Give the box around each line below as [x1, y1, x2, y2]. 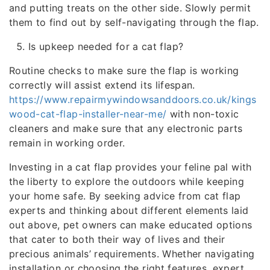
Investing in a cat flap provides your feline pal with [9, 161, 252, 173]
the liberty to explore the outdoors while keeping [9, 175, 245, 187]
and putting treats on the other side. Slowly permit [9, 2, 251, 14]
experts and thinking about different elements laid [9, 204, 249, 216]
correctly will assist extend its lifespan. [9, 79, 195, 91]
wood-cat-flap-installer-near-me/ [9, 108, 167, 120]
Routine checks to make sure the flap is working [9, 64, 239, 77]
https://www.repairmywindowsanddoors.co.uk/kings [9, 93, 257, 105]
